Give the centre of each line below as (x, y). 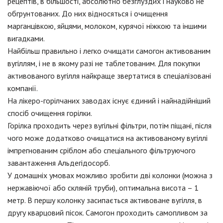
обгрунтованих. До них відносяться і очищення (88, 13)
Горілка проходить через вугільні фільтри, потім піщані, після (110, 125)
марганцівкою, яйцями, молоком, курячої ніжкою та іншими (107, 26)
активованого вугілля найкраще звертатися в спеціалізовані (109, 75)
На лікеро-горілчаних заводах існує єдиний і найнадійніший (109, 100)
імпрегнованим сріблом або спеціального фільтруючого (102, 150)
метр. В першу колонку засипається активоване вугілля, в (105, 200)
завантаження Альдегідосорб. (59, 163)
